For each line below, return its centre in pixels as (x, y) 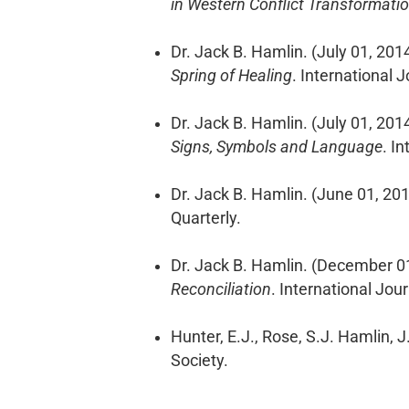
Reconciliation (221, 289)
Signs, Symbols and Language (277, 147)
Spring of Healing (231, 75)
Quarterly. (206, 218)
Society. (199, 360)
